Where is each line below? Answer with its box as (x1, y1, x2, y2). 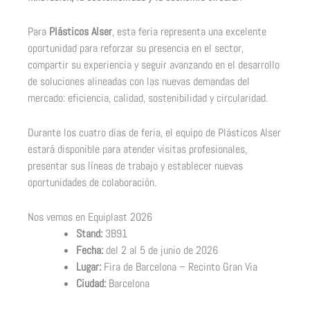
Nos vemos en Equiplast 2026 (28, 210, 153, 225)
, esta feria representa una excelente (112, 24, 267, 39)
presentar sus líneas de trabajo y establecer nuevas (28, 158, 244, 174)
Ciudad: (75, 276, 106, 291)
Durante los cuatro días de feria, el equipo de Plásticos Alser (28, 125, 282, 140)
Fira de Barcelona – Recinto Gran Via (100, 259, 257, 275)
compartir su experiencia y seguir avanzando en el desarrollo (28, 57, 280, 72)
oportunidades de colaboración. (28, 175, 157, 190)
